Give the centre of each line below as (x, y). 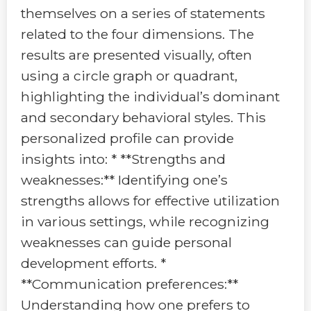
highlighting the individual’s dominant (150, 97)
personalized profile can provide (127, 138)
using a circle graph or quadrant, (129, 76)
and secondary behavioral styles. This (143, 118)
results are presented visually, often (136, 55)
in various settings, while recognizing (145, 222)
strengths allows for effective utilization (150, 201)
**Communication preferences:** (129, 284)
